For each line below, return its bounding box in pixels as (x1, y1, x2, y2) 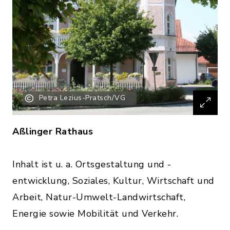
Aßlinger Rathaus (12, 125, 93, 138)
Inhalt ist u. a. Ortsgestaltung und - (12, 158, 171, 171)
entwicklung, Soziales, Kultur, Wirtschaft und (12, 175, 215, 187)
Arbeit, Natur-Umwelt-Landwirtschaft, (12, 191, 185, 204)
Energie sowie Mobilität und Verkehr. (12, 207, 181, 220)
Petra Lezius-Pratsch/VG (39, 93, 125, 103)
